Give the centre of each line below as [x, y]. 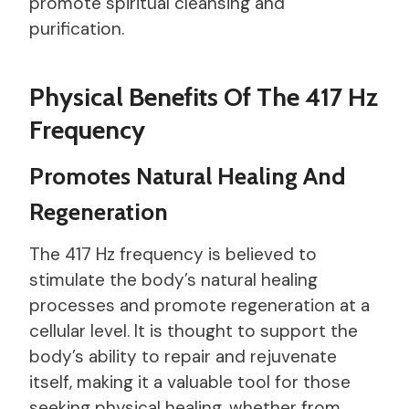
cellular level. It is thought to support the [194, 330]
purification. [77, 28]
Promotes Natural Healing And [187, 176]
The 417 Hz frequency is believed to [173, 254]
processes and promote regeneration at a [199, 305]
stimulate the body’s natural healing [173, 279]
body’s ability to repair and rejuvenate [183, 356]
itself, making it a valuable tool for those [190, 382]
